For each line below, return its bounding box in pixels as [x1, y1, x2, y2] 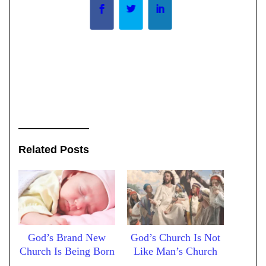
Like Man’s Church [134, 245, 217, 258]
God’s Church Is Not [131, 232, 220, 244]
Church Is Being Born [19, 245, 115, 258]
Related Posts [18, 144, 89, 156]
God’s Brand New [28, 232, 106, 244]
